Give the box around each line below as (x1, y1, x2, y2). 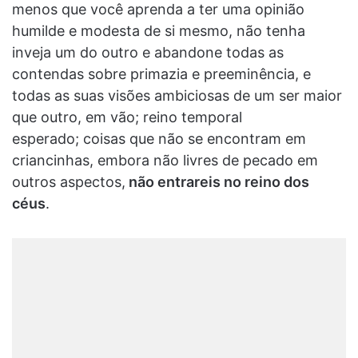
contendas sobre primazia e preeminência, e (12, 65, 311, 82)
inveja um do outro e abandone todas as (12, 43, 284, 61)
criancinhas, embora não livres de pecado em (12, 151, 318, 169)
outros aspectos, (12, 173, 125, 190)
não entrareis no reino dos (125, 173, 309, 190)
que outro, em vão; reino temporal (12, 108, 242, 125)
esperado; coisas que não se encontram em (12, 129, 306, 147)
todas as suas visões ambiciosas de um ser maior (12, 86, 342, 104)
